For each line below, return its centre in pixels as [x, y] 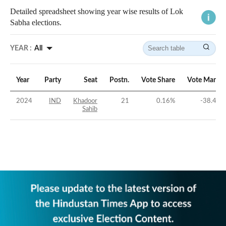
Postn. [119, 80]
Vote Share [158, 80]
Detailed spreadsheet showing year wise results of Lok [97, 12]
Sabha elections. [36, 23]
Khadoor [85, 101]
